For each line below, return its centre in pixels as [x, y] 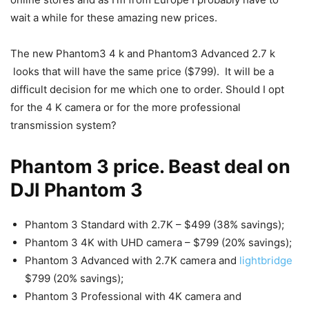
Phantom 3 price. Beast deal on [150, 167]
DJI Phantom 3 [77, 190]
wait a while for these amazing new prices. [114, 18]
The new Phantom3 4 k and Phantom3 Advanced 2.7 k [143, 54]
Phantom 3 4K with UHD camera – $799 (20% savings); [158, 243]
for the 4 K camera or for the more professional [126, 108]
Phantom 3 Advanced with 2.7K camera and [132, 261]
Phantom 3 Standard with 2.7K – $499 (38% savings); [154, 225]
